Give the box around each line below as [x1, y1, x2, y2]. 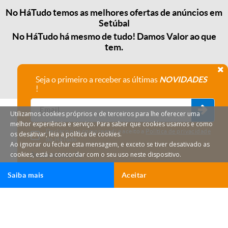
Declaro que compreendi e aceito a [46, 128, 146, 134]
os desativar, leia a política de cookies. [10, 130, 122, 138]
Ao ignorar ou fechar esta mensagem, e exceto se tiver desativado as [10, 140, 210, 149]
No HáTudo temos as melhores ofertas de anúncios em [6, 7, 222, 18]
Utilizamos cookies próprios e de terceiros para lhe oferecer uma [10, 109, 200, 118]
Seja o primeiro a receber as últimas [36, 74, 159, 84]
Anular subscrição [31, 151, 82, 157]
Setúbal [98, 18, 130, 29]
